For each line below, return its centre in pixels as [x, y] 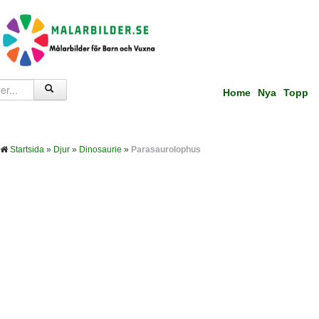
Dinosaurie [100, 150]
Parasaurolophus [166, 150]
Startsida [27, 150]
